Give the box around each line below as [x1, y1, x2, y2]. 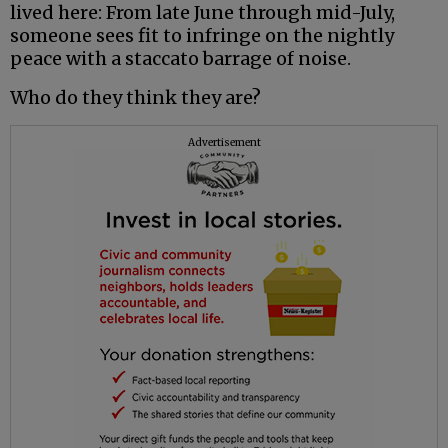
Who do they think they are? [10, 86, 261, 110]
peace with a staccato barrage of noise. [10, 47, 351, 71]
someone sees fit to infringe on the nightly [10, 24, 394, 48]
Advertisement [187, 136, 261, 150]
